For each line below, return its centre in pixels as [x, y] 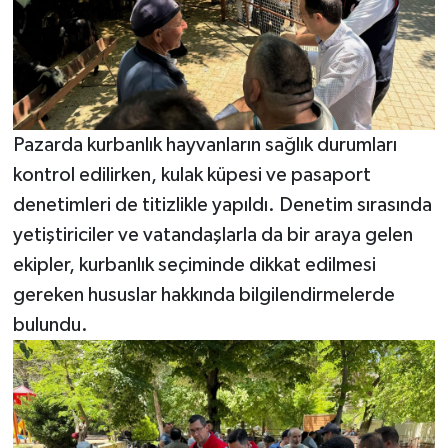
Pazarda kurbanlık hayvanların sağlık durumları [204, 144]
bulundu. [50, 324]
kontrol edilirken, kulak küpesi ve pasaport [191, 174]
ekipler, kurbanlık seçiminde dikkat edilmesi [194, 264]
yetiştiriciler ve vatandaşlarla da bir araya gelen [212, 234]
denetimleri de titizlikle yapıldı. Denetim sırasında [222, 204]
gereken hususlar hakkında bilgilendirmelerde [203, 294]
